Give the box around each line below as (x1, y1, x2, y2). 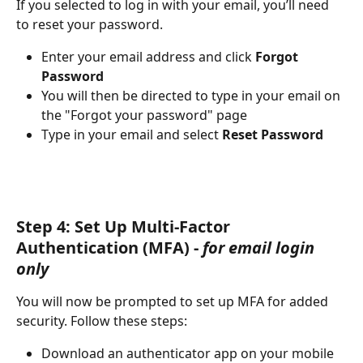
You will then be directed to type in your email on (41, 86, 344, 105)
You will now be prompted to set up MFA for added (16, 293, 331, 311)
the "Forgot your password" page (41, 105, 247, 124)
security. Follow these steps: (16, 312, 187, 331)
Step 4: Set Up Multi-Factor (16, 216, 234, 238)
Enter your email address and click (41, 47, 255, 66)
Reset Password (222, 125, 323, 143)
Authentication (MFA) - (16, 237, 203, 259)
